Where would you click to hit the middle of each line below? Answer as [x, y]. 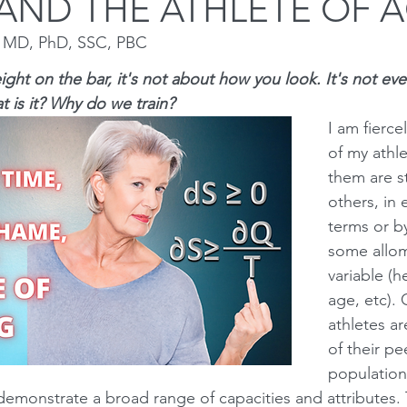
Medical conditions [71, 139]
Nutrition [336, 66]
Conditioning [237, 66]
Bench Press [129, 66]
